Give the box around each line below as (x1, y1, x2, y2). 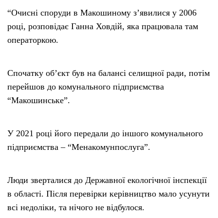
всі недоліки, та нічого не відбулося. (7, 202, 145, 212)
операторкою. (7, 35, 58, 45)
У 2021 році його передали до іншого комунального (7, 128, 203, 138)
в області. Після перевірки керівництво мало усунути (7, 188, 210, 199)
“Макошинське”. (7, 95, 70, 105)
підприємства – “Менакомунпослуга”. (7, 142, 150, 152)
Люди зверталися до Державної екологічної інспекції (7, 175, 207, 185)
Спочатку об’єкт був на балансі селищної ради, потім (7, 68, 210, 78)
